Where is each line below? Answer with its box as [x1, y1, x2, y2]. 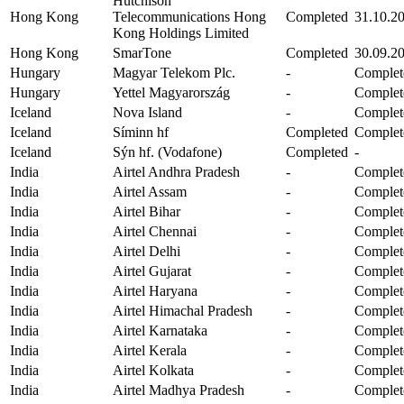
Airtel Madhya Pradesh [113, 381, 244, 398]
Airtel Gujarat [113, 262, 191, 279]
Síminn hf [113, 124, 169, 140]
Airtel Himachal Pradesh [113, 302, 252, 318]
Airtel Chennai [113, 223, 197, 239]
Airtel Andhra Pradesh [113, 163, 240, 179]
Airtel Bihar [113, 203, 180, 219]
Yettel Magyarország [113, 84, 230, 100]
